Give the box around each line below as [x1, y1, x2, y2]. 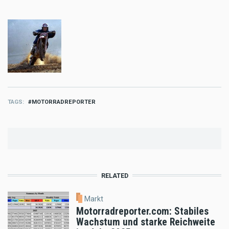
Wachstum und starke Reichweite [76, 216, 215, 228]
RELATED [101, 172, 128, 180]
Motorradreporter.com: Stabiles [76, 205, 209, 217]
